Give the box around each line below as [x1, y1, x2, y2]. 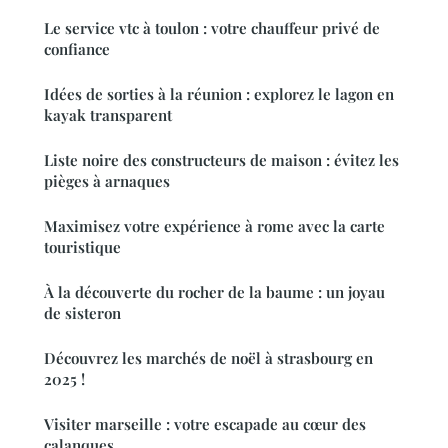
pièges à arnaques [44, 171, 170, 192]
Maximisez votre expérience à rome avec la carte [44, 216, 385, 237]
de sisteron [44, 303, 121, 324]
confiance [44, 39, 110, 60]
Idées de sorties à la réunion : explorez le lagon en [44, 84, 394, 105]
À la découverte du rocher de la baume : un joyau [44, 282, 385, 303]
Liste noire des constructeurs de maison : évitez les [44, 150, 399, 171]
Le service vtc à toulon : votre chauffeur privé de [44, 18, 380, 39]
